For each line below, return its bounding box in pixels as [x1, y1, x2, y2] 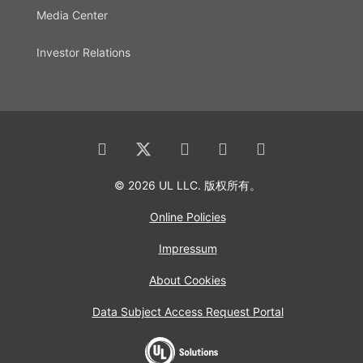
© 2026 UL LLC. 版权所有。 [114, 177, 261, 192]
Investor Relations [36, 45, 130, 59]
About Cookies [149, 272, 226, 287]
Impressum [158, 241, 217, 255]
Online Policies [149, 209, 226, 224]
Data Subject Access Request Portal [92, 304, 284, 318]
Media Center [36, 7, 108, 22]
